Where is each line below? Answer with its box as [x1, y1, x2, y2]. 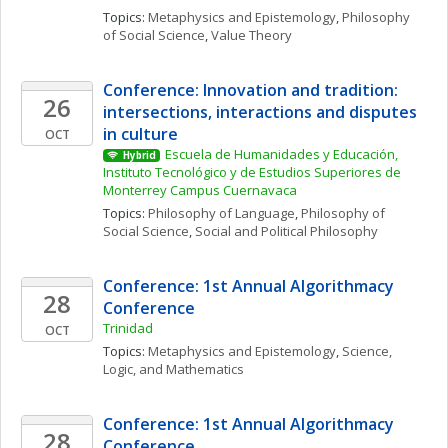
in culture [103, 123, 178, 145]
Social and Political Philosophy [195, 222, 378, 240]
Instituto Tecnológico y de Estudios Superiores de [103, 163, 401, 181]
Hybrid [122, 149, 156, 162]
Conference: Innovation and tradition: [103, 79, 398, 101]
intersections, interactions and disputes [103, 101, 417, 123]
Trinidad [103, 319, 153, 337]
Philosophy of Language [148, 204, 295, 222]
